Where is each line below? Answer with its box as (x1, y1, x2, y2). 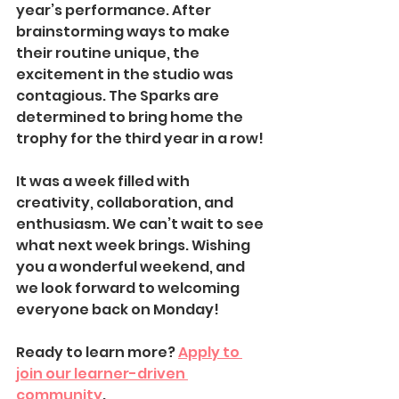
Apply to (178, 342, 242, 363)
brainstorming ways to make (16, 21, 232, 43)
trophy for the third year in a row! (16, 128, 264, 150)
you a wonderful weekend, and (16, 256, 248, 278)
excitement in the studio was (16, 64, 236, 85)
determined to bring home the (16, 107, 246, 128)
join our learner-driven (16, 363, 188, 385)
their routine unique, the (16, 43, 202, 64)
